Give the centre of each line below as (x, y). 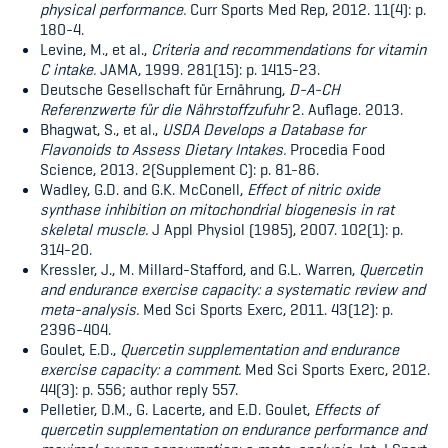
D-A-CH (314, 89)
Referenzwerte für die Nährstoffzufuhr (166, 109)
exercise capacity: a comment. (140, 369)
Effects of (346, 409)
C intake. (68, 69)
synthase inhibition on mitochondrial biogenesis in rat (217, 209)
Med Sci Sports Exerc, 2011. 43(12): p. (266, 309)
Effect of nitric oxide (313, 189)
